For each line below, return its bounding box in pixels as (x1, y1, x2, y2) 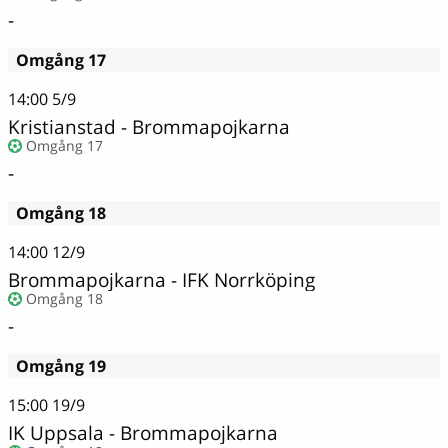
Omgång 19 (16, 355, 106, 378)
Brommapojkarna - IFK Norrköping (8, 265, 315, 293)
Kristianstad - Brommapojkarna (8, 112, 290, 140)
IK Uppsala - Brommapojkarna (8, 418, 278, 446)
